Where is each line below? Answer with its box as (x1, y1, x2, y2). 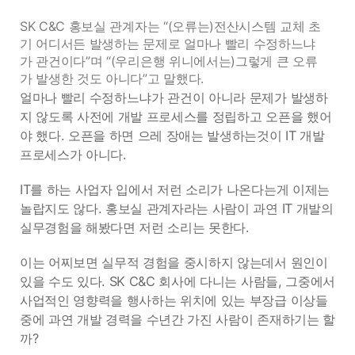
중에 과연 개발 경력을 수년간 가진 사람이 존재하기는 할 (20, 311, 335, 327)
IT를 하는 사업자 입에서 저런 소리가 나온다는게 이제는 (20, 181, 330, 197)
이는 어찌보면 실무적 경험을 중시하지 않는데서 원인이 (20, 254, 328, 270)
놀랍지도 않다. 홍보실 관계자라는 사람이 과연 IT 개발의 (20, 200, 334, 216)
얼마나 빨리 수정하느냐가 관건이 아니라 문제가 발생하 (20, 90, 328, 105)
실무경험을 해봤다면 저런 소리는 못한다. (20, 219, 250, 235)
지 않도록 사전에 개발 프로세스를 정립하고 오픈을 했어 (20, 109, 332, 124)
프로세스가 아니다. (20, 147, 127, 162)
